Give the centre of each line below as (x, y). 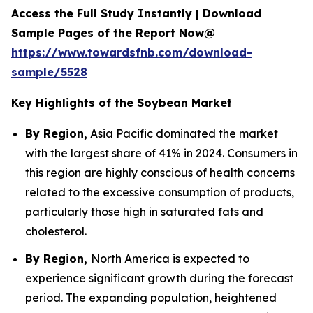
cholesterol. (56, 231)
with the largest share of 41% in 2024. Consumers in (161, 153)
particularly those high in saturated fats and (144, 212)
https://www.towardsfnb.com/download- (132, 52)
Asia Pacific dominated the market (183, 133)
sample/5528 (49, 72)
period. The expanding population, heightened (151, 297)
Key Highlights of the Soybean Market (122, 103)
